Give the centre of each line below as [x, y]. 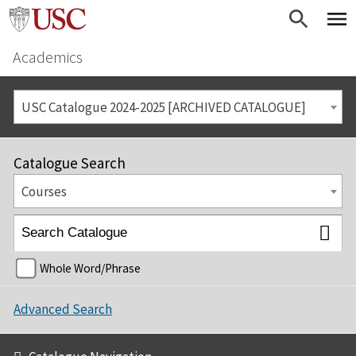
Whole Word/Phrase [90, 269]
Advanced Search [63, 309]
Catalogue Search [70, 163]
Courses [44, 192]
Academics [48, 57]
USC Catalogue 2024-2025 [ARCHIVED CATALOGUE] [163, 107]
